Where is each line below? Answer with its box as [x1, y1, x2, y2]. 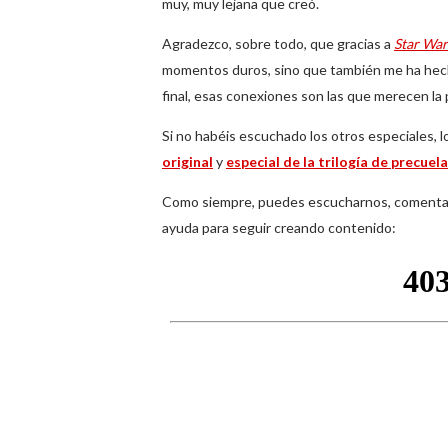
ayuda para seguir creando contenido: [162, 218, 396, 236]
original [162, 152, 213, 170]
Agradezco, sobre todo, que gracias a [162, 34, 394, 52]
